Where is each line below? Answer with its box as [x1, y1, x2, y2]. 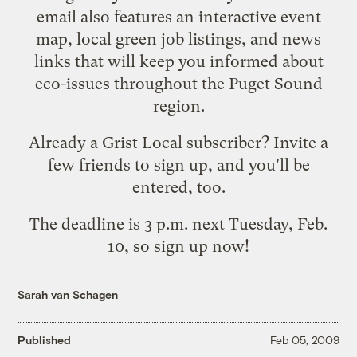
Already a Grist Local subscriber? [29, 132, 273, 152]
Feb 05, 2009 [269, 333, 339, 347]
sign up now [154, 236, 245, 256]
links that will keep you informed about [33, 51, 324, 71]
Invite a [273, 132, 328, 152]
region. [152, 96, 205, 116]
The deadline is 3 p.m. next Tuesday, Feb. [29, 214, 328, 233]
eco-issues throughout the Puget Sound [34, 73, 323, 93]
